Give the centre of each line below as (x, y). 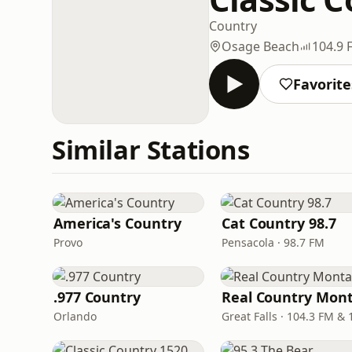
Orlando (75, 316)
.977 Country (97, 297)
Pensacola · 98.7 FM (273, 242)
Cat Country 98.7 (279, 223)
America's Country (117, 223)
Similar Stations (151, 150)
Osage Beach (260, 46)
